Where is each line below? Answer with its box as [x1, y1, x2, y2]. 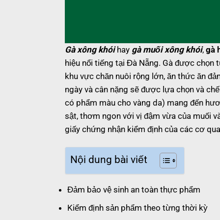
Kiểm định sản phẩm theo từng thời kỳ [67, 203, 208, 213]
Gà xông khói [65, 44, 115, 55]
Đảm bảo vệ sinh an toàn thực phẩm [67, 184, 200, 194]
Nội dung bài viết [70, 154, 147, 166]
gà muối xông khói [132, 44, 202, 55]
